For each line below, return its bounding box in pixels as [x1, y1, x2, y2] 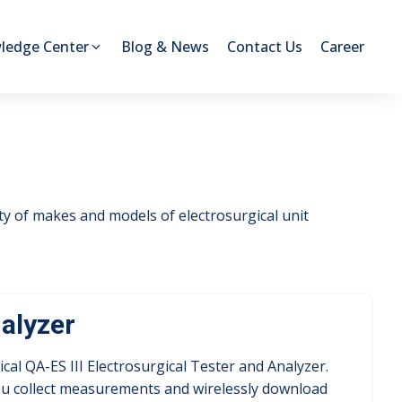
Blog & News [121, 36, 209, 57]
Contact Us [227, 36, 302, 57]
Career [320, 36, 364, 57]
